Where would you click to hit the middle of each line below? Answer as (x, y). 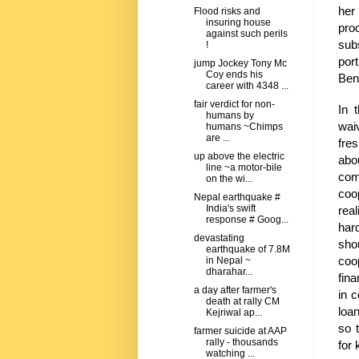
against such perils (246, 34)
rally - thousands (242, 343)
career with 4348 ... (247, 86)
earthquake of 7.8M (248, 250)
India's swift (230, 209)
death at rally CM (242, 302)
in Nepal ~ (228, 261)
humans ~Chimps (244, 127)
